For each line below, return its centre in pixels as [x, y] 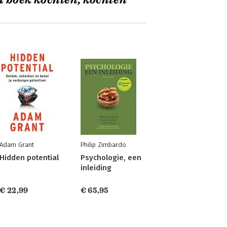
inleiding [96, 168]
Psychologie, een [111, 158]
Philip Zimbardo [103, 145]
